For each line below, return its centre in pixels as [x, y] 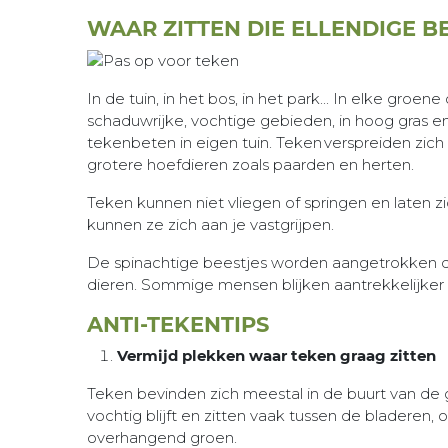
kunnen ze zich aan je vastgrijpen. [212, 225]
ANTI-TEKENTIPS [178, 325]
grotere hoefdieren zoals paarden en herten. [254, 165]
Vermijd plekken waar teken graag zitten [276, 356]
